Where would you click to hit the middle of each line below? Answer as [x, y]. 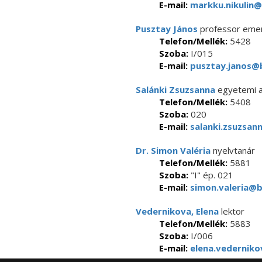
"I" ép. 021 [211, 175]
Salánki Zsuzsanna [175, 89]
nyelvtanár [233, 150]
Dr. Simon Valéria [173, 150]
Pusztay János [167, 29]
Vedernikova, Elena [177, 211]
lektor [232, 211]
